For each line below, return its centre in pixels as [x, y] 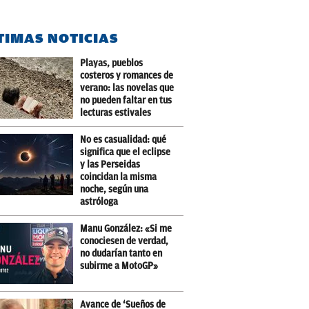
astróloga [99, 202]
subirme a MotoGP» [119, 266]
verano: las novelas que [127, 88]
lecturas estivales [116, 113]
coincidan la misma [119, 177]
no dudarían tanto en [121, 253]
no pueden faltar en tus [126, 100]
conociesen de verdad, [124, 241]
